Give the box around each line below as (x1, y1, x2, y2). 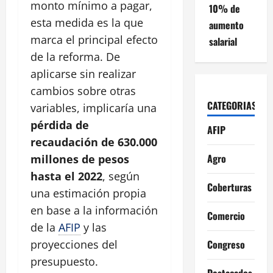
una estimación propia (30, 185, 146, 200)
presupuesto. (30, 253, 98, 269)
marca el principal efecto (30, 32, 158, 47)
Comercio (207, 208, 245, 223)
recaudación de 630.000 (30, 134, 157, 149)
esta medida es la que (30, 15, 143, 30)
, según (102, 168, 140, 183)
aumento (208, 17, 244, 32)
